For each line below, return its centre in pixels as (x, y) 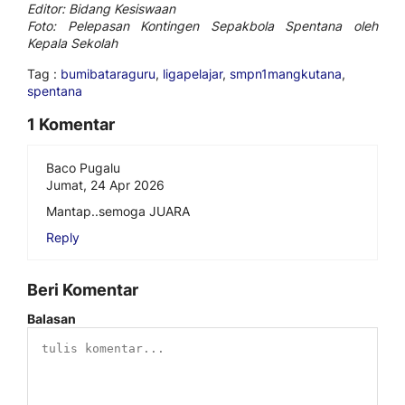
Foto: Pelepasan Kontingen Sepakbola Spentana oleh (202, 25)
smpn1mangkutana (286, 73)
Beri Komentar (83, 289)
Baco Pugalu (83, 167)
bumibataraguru (108, 73)
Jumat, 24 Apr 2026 (105, 184)
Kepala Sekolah (72, 42)
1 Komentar (71, 124)
